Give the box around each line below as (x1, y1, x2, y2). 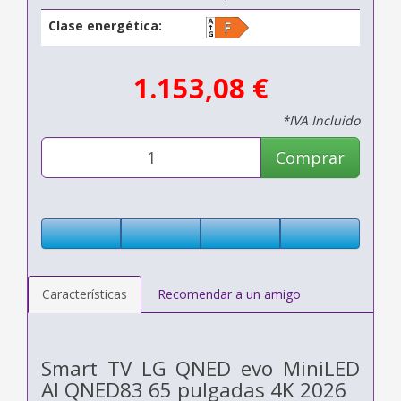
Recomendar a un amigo (158, 285, 301, 303)
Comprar (276, 146, 345, 168)
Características (42, 285, 127, 303)
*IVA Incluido (282, 111, 360, 129)
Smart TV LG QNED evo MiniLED (41, 354, 360, 382)
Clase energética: (48, 16, 162, 34)
